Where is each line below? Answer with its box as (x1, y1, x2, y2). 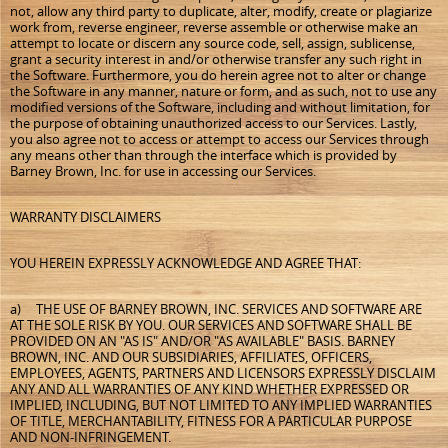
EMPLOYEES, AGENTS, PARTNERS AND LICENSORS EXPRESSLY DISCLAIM (10, 364, 436, 382)
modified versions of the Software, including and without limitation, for (10, 98, 430, 116)
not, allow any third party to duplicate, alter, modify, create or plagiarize (10, 2, 432, 20)
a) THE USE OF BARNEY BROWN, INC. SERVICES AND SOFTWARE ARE (10, 300, 422, 318)
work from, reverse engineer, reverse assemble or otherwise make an (10, 18, 418, 36)
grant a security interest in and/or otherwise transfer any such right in (10, 50, 422, 68)
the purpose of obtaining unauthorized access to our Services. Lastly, (10, 114, 417, 132)
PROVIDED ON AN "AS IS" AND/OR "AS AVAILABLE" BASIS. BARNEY (10, 332, 395, 350)
